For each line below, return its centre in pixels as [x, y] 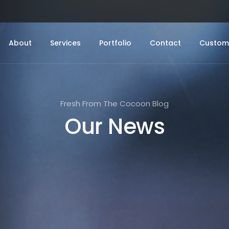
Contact [165, 43]
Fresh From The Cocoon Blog [114, 104]
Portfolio [115, 43]
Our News [114, 127]
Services [65, 43]
